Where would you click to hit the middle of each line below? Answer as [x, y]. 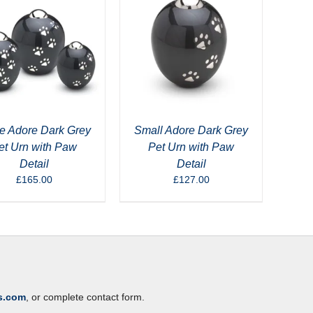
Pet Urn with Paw [191, 147]
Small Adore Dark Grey [191, 130]
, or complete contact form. [85, 297]
